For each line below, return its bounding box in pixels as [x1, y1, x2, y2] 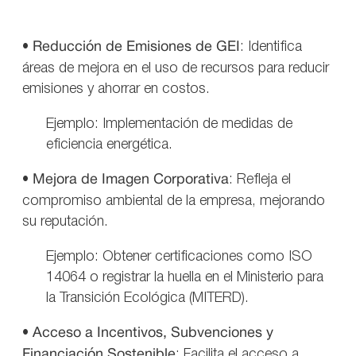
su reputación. [22, 215, 108, 228]
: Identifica [240, 40, 302, 53]
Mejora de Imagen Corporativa [33, 172, 229, 187]
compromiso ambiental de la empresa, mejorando [22, 194, 325, 207]
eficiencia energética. [46, 137, 172, 151]
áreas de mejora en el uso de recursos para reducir [22, 61, 329, 75]
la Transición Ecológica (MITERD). [46, 291, 249, 304]
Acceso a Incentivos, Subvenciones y [33, 326, 273, 340]
